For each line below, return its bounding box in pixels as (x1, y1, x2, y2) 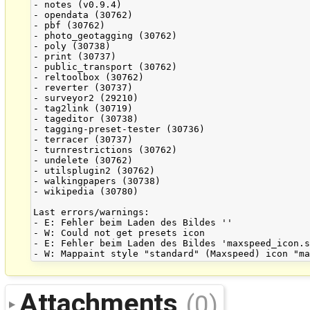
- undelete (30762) (33, 155, 134, 166)
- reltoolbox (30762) (33, 72, 145, 83)
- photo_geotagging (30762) (33, 30, 178, 42)
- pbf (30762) (33, 20, 106, 31)
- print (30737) (33, 51, 117, 62)
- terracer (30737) (33, 134, 134, 145)
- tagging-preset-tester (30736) (33, 124, 206, 135)
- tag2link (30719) (33, 103, 134, 114)
